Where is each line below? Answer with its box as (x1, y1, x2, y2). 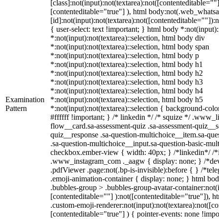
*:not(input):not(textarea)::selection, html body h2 (50, 69, 203, 77)
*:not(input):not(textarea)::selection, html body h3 (50, 78, 203, 86)
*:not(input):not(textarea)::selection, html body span (50, 43, 209, 51)
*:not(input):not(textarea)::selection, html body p (50, 51, 199, 60)
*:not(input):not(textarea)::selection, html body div (50, 34, 205, 42)
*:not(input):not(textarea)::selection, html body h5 (50, 95, 203, 104)
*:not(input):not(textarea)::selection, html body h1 (50, 60, 203, 68)
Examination (5, 95, 44, 104)
